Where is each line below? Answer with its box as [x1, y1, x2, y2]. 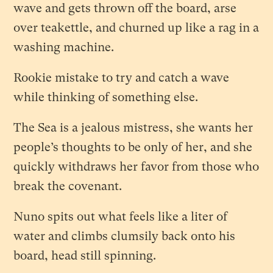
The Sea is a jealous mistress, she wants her [13, 121, 253, 135]
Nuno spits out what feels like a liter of [13, 210, 228, 224]
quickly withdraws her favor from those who [13, 160, 260, 174]
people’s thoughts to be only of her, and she [13, 140, 253, 154]
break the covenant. [13, 179, 122, 193]
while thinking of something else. [13, 90, 199, 104]
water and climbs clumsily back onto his [13, 229, 236, 243]
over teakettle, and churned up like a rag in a [13, 21, 260, 35]
